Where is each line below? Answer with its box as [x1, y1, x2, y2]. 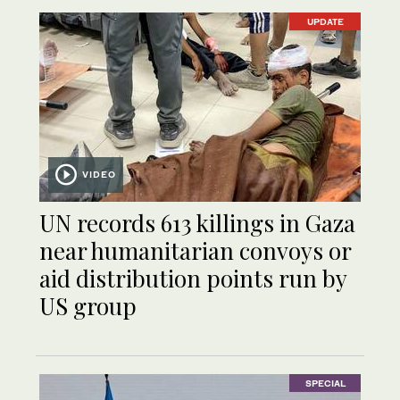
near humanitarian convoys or [39, 234, 351, 266]
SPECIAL [304, 378, 346, 389]
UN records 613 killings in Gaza [39, 206, 355, 238]
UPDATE [306, 16, 344, 28]
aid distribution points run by [39, 262, 346, 294]
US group [39, 289, 137, 321]
